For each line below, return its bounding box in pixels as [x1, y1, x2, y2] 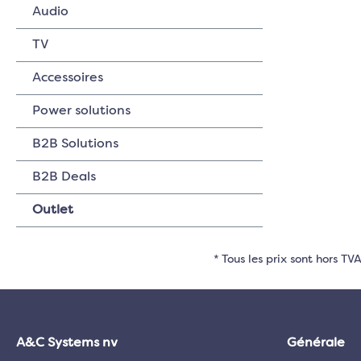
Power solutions [32, 105, 131, 118]
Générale [287, 337, 345, 350]
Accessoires [32, 72, 103, 85]
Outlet [32, 204, 73, 217]
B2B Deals [32, 171, 96, 184]
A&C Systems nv [16, 337, 118, 350]
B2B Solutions [32, 138, 118, 151]
